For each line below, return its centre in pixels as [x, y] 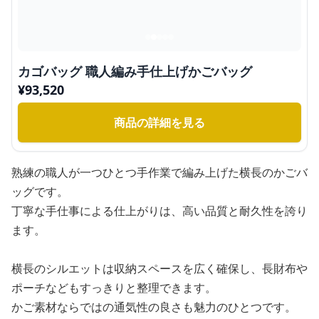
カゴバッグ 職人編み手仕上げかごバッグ [135, 71]
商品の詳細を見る [159, 122]
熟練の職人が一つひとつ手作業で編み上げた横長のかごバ [159, 172]
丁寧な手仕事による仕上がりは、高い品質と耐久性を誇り [159, 211]
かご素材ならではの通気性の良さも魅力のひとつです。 [154, 307]
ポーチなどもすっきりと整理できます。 [114, 288]
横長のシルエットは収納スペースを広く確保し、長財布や [159, 268]
